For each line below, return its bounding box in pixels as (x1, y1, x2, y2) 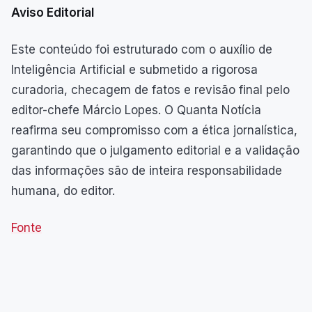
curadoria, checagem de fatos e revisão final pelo (11, 82, 290, 97)
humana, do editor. (11, 183, 115, 198)
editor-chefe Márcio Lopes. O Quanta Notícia (11, 102, 261, 117)
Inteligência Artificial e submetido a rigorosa (11, 62, 258, 77)
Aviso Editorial (11, 5, 94, 19)
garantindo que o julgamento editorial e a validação (11, 143, 299, 157)
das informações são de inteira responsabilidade (11, 163, 282, 178)
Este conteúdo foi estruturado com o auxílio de (11, 42, 272, 56)
